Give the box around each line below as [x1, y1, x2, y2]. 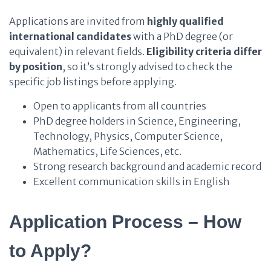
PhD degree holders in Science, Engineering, [33, 115, 241, 127]
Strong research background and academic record [33, 160, 261, 172]
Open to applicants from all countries [33, 100, 206, 112]
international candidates [9, 30, 131, 42]
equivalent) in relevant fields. [9, 45, 146, 57]
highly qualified [147, 15, 224, 27]
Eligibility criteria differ [146, 45, 262, 57]
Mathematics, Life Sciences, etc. [33, 145, 181, 157]
